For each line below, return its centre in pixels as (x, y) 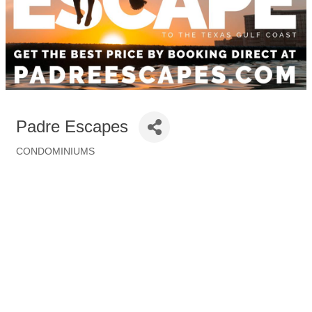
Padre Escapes (72, 127)
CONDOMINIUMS (55, 151)
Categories (40, 161)
